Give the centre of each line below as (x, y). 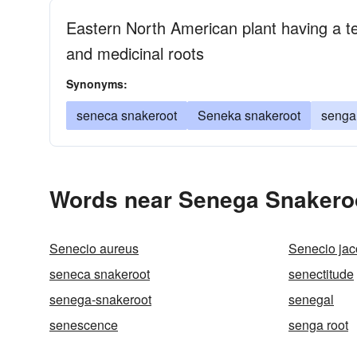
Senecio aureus (94, 248)
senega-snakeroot (100, 299)
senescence (84, 325)
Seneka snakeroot (249, 115)
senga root (318, 325)
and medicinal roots (135, 53)
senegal (311, 299)
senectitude (321, 274)
